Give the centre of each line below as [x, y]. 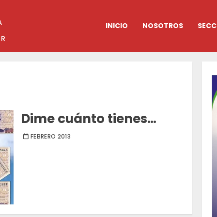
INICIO [117, 26]
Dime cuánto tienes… [89, 119]
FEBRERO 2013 [51, 137]
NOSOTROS [163, 26]
